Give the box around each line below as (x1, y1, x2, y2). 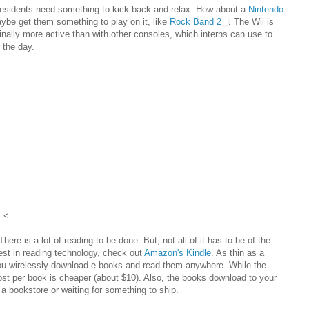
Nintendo (248, 4, 283, 15)
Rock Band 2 (170, 17, 221, 28)
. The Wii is (228, 17, 274, 28)
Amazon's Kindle (144, 248, 211, 259)
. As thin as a (211, 248, 264, 259)
